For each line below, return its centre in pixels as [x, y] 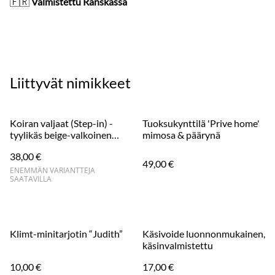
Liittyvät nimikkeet [70, 83]
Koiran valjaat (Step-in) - [61, 123]
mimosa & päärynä [181, 135]
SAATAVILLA [31, 179]
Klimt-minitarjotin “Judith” [66, 234]
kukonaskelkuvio [45, 146]
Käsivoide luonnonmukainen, [204, 234]
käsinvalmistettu [178, 245]
